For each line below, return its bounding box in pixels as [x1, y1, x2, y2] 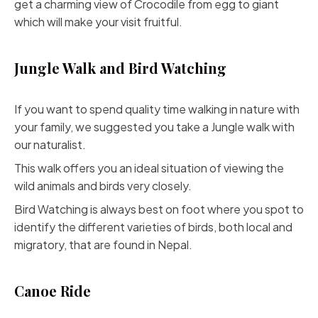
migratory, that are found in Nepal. [14, 237, 192, 252]
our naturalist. [14, 137, 86, 152]
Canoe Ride [14, 281, 91, 300]
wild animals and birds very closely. [14, 178, 192, 193]
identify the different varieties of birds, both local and [14, 219, 292, 234]
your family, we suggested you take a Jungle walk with [14, 119, 295, 134]
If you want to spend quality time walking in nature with [14, 102, 300, 116]
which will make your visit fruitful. [14, 14, 182, 29]
